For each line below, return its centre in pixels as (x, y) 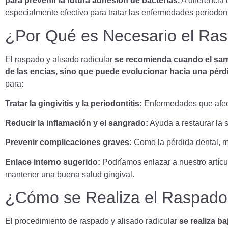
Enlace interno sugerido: (53, 162)
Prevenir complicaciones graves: (68, 142)
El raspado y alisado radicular (60, 60)
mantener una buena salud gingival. (70, 174)
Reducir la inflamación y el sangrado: (77, 123)
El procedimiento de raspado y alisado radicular (91, 221)
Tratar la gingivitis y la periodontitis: (74, 103)
